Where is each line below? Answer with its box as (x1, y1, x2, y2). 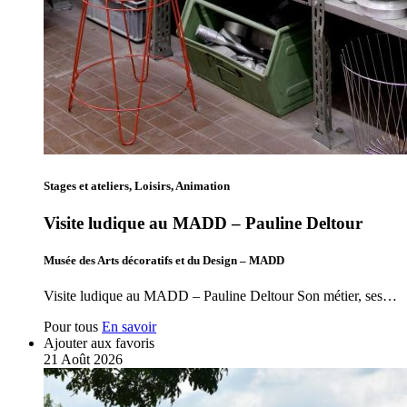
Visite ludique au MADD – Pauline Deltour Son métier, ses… (44, 288, 397, 304)
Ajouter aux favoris (44, 335, 154, 352)
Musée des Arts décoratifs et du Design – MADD (44, 253, 284, 267)
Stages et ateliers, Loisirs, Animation (44, 178, 230, 193)
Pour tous (44, 319, 98, 335)
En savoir (102, 319, 156, 335)
